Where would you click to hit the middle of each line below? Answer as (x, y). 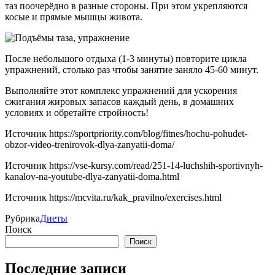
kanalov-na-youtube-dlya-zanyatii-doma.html (92, 177)
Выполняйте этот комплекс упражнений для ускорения (121, 91)
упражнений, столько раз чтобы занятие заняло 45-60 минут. (132, 70)
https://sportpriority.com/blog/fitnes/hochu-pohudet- (148, 134)
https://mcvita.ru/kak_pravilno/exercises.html (135, 198)
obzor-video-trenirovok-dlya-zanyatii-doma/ (90, 145)
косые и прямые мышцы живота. (74, 17)
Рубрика (22, 219)
